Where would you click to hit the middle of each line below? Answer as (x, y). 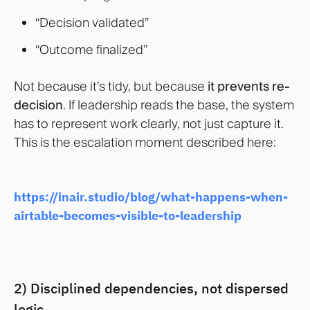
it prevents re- (249, 86)
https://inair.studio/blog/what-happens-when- (151, 197)
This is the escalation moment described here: (145, 142)
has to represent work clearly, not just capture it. (149, 123)
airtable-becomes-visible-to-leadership (128, 215)
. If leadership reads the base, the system (179, 104)
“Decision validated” (92, 22)
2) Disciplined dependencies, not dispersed (151, 289)
